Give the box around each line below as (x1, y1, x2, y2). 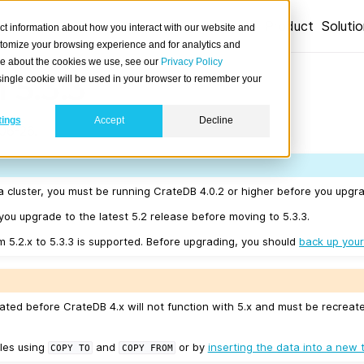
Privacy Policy (161, 56, 223, 67)
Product (265, 18, 314, 34)
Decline (199, 115, 233, 127)
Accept (93, 115, 124, 127)
